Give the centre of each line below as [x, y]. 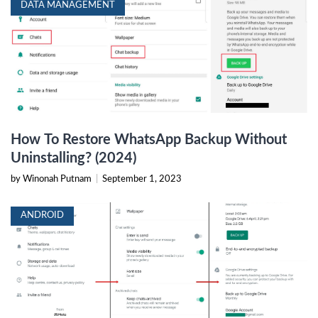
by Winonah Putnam [52, 180]
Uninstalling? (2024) [73, 159]
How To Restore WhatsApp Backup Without [149, 140]
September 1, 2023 [142, 180]
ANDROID [42, 216]
